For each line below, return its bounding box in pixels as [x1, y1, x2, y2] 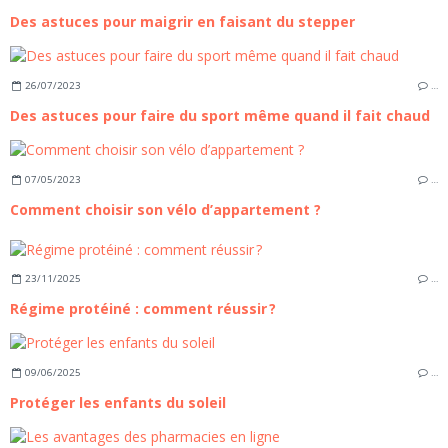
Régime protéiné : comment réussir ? [10, 299, 276, 319]
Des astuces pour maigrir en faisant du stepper [10, 12, 355, 32]
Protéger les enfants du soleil [10, 392, 226, 412]
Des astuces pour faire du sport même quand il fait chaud [10, 106, 430, 125]
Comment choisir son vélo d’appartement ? [10, 199, 321, 219]
